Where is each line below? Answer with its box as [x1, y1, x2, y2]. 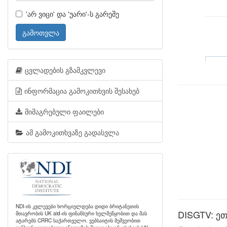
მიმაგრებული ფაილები [25, 106, 104, 117]
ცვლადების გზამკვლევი [25, 65, 105, 75]
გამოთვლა [22, 27, 59, 37]
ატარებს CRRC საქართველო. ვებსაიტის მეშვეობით [16, 216, 140, 224]
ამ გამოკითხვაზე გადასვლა [26, 127, 119, 137]
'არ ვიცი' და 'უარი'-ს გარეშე [26, 9, 119, 19]
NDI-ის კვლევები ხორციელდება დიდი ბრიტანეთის [16, 202, 139, 210]
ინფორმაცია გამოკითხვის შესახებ [24, 86, 139, 96]
